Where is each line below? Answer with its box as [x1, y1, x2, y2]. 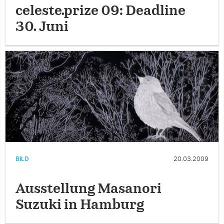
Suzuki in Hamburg [15, 198, 144, 211]
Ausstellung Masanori [15, 182, 161, 195]
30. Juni [15, 20, 68, 33]
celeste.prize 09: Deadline [15, 4, 185, 17]
